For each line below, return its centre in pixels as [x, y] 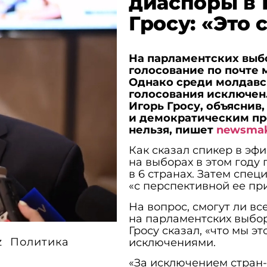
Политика [39, 242]
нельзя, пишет [172, 130]
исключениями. [172, 242]
